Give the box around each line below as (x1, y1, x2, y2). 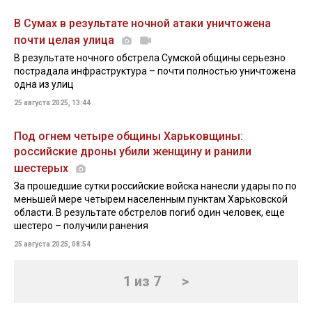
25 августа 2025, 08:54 (14, 240, 91, 248)
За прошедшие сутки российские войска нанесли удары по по (14, 180, 297, 192)
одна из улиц (14, 79, 74, 90)
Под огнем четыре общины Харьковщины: (14, 130, 243, 143)
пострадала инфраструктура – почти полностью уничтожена (14, 65, 296, 77)
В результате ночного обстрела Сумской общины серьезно (14, 52, 286, 63)
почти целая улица (14, 33, 117, 47)
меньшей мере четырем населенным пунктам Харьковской (14, 194, 288, 205)
